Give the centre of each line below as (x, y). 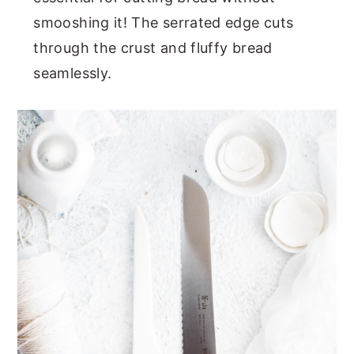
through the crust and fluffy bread (153, 47)
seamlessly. (73, 73)
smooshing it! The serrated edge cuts (164, 22)
